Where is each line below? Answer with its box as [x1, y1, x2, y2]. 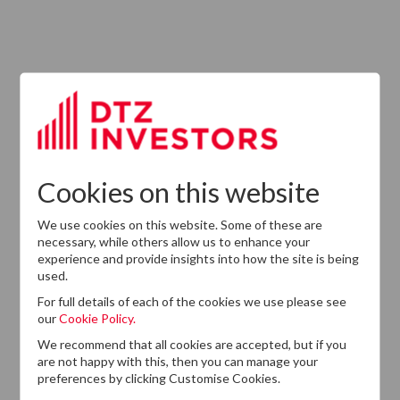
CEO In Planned [102, 114, 194, 130]
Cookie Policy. [59, 310, 137, 326]
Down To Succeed [102, 80, 208, 96]
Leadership [102, 131, 168, 147]
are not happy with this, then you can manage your [37, 353, 319, 369]
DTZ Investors [102, 46, 187, 62]
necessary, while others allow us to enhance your [37, 233, 311, 249]
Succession [102, 148, 168, 164]
